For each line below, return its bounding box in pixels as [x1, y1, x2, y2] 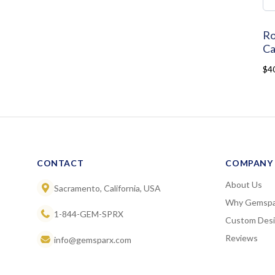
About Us [225, 179, 263, 190]
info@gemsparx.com [54, 234, 131, 245]
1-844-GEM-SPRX [54, 208, 123, 219]
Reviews [225, 233, 258, 244]
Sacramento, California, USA [54, 182, 161, 193]
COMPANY [225, 158, 273, 169]
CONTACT [37, 158, 84, 169]
